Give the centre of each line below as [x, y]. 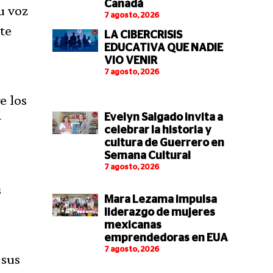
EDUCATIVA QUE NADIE [163, 48]
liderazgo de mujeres [159, 212]
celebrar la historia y [158, 130]
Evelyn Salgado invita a [163, 117]
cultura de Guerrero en [164, 143]
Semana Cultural [147, 156]
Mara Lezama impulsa [160, 200]
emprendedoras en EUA [166, 238]
